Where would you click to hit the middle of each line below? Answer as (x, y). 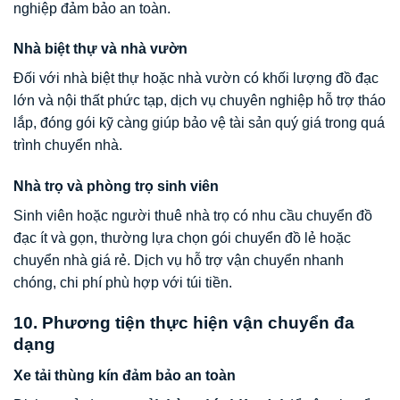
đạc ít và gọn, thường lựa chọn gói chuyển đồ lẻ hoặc (182, 238)
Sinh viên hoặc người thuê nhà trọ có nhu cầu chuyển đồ (193, 216)
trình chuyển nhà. (68, 146)
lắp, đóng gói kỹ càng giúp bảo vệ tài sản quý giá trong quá (199, 123)
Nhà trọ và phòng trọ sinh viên (116, 187)
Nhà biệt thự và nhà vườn (100, 49)
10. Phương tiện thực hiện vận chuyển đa (184, 323)
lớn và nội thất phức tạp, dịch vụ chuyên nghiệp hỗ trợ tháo (200, 101)
